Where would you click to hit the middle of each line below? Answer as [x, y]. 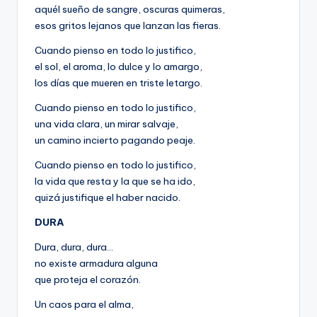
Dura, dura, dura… [74, 247]
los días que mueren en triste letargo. [119, 83]
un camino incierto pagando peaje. [115, 140]
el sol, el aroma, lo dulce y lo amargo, [119, 67]
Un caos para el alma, [84, 305]
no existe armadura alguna [96, 264]
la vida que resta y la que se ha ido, [115, 181]
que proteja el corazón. [88, 280]
